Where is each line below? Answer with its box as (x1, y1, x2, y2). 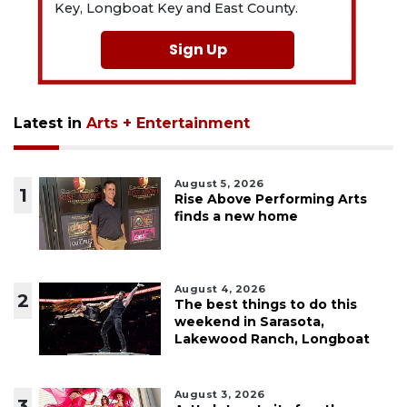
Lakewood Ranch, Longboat (174, 331, 370, 348)
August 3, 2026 (174, 388, 265, 402)
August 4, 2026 (174, 283, 266, 296)
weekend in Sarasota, (174, 313, 324, 331)
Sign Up (168, 39, 227, 61)
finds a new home (174, 208, 298, 225)
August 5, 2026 (174, 177, 264, 191)
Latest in (14, 114, 86, 133)
